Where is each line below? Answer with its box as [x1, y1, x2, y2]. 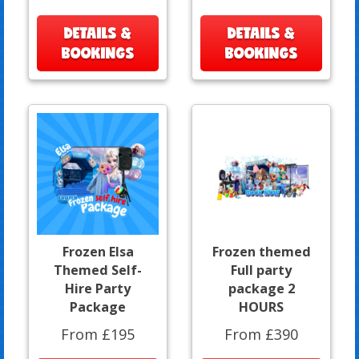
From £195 [61, 324, 135, 344]
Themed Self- [54, 260, 142, 279]
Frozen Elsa [62, 242, 134, 260]
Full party [231, 260, 292, 279]
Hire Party [65, 279, 131, 297]
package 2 [228, 279, 295, 297]
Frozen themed [212, 242, 311, 260]
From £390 [224, 324, 298, 344]
